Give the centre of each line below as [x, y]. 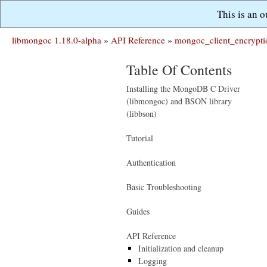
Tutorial [140, 138]
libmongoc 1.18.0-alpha [57, 40]
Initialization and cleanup [181, 248]
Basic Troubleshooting [164, 187]
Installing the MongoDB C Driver [183, 89]
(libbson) [142, 114]
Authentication [151, 162]
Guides [138, 211]
